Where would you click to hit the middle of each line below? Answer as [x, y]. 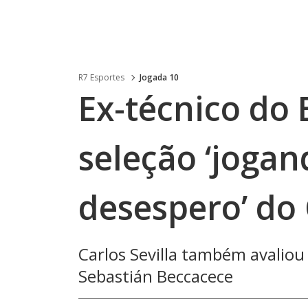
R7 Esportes [101, 77]
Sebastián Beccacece [156, 276]
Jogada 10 [159, 77]
